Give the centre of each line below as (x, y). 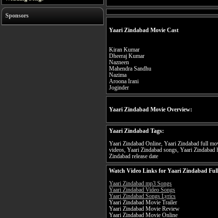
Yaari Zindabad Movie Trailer (143, 203)
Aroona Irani (124, 82)
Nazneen (119, 63)
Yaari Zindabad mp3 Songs (140, 184)
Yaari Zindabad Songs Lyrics (142, 197)
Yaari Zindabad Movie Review (144, 209)
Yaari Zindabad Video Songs (142, 190)
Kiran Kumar (124, 50)
